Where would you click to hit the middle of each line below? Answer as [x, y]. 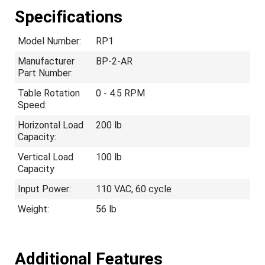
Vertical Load [46, 157]
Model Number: [49, 41]
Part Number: [45, 73]
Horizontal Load [51, 125]
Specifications [69, 17]
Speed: [32, 105]
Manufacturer [46, 61]
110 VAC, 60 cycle [134, 189]
